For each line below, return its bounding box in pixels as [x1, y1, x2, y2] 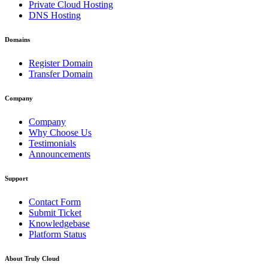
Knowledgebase [29, 218, 90, 229]
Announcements [29, 149, 90, 160]
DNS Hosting [29, 10, 81, 21]
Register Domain [29, 58, 93, 69]
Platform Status [29, 229, 86, 239]
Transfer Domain [29, 69, 93, 80]
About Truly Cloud [5, 254, 59, 262]
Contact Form [29, 196, 81, 207]
